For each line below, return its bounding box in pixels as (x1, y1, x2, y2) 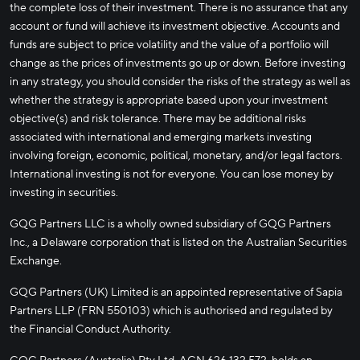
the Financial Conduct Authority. (10, 321, 171, 337)
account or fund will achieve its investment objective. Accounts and (10, 18, 340, 35)
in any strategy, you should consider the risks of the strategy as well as (10, 74, 350, 90)
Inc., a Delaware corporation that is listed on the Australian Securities (10, 235, 347, 251)
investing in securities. (10, 185, 118, 201)
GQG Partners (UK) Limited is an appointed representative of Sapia (10, 284, 342, 301)
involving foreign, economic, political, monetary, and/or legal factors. (10, 148, 342, 164)
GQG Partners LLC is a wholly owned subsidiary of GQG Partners (10, 216, 331, 232)
